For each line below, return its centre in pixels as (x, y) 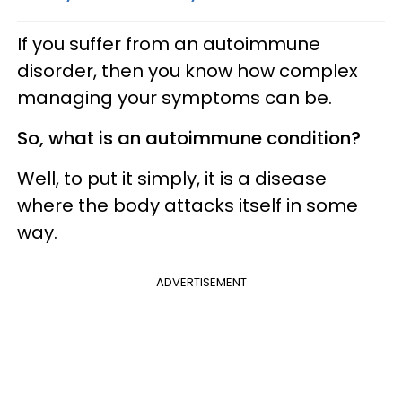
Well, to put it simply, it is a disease (172, 178)
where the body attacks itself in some (188, 205)
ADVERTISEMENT (201, 282)
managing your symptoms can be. (175, 97)
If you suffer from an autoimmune (169, 44)
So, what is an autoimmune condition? (191, 138)
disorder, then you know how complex (188, 70)
